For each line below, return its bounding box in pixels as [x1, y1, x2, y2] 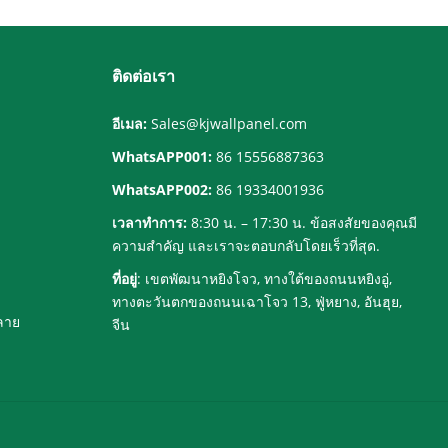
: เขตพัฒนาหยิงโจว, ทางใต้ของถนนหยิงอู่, [137, 268, 392, 288]
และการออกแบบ [313, 3, 415, 23]
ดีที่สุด [194, 45, 231, 65]
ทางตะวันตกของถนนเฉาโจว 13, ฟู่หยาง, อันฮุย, [112, 291, 402, 311]
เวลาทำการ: [112, 212, 187, 232]
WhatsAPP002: [112, 179, 212, 199]
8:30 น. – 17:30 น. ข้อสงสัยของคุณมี [187, 212, 417, 232]
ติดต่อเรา [112, 64, 175, 87]
